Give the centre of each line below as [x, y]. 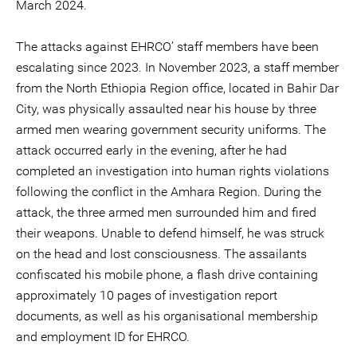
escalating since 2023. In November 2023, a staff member [177, 67]
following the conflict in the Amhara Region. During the [169, 192]
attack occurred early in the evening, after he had [151, 150]
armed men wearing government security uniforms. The [171, 129]
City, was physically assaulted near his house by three [166, 109]
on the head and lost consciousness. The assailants [161, 254]
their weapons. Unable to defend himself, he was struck [170, 233]
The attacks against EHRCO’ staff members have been [167, 47]
